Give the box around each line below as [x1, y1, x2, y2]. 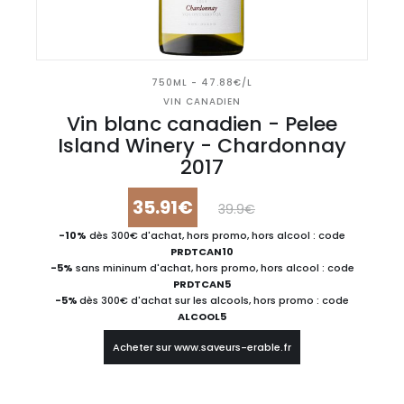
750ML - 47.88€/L [151, 76, 252, 89]
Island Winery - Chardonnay [58, 132, 346, 160]
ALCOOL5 [178, 309, 226, 324]
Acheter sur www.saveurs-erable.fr [112, 340, 291, 354]
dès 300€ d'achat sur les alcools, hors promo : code [79, 293, 349, 308]
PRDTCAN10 [170, 244, 234, 259]
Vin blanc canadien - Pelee [67, 110, 337, 138]
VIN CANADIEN [163, 95, 241, 108]
